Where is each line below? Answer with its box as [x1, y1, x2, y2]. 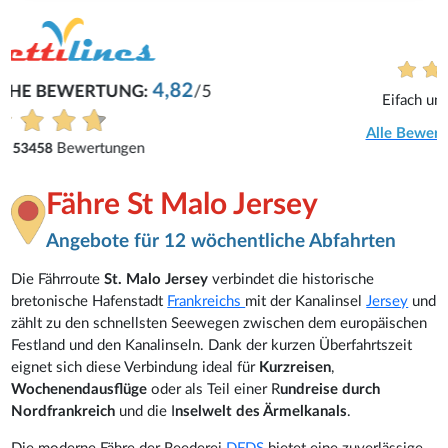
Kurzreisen [259, 359, 332, 375]
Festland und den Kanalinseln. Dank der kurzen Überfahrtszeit [11, 337, 413, 353]
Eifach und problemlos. [149, 92, 299, 108]
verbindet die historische [208, 271, 375, 287]
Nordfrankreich [11, 403, 120, 419]
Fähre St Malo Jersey [46, 190, 319, 220]
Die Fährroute [11, 271, 105, 287]
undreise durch [280, 381, 381, 397]
